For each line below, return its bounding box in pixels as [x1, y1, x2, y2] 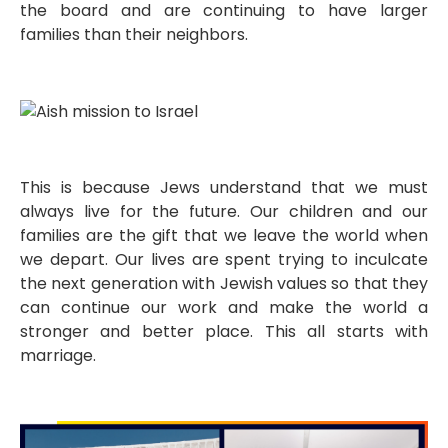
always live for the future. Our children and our [20, 200, 428, 224]
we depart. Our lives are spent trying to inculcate [20, 248, 428, 272]
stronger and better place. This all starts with [20, 320, 428, 344]
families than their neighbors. [20, 22, 248, 46]
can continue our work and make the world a [20, 296, 428, 320]
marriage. [20, 344, 96, 368]
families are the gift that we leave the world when [20, 224, 428, 248]
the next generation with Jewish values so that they [20, 272, 428, 296]
